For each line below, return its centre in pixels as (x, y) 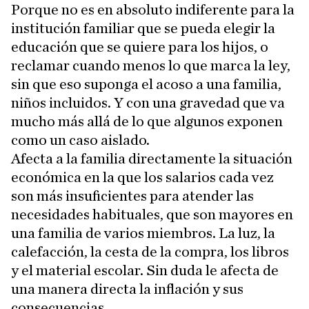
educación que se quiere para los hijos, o (140, 47)
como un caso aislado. (80, 140)
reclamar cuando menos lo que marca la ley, (151, 66)
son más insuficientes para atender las (132, 196)
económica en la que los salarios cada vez (142, 178)
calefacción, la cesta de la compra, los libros (150, 252)
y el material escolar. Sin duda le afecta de (145, 271)
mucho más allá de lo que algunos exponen (147, 122)
